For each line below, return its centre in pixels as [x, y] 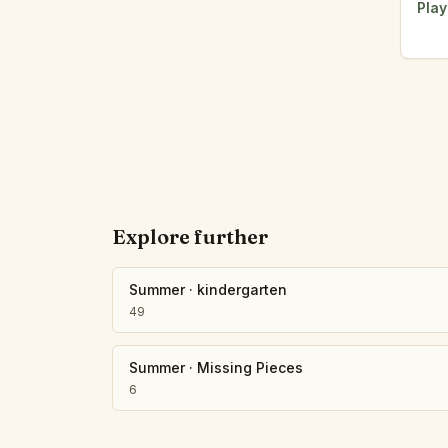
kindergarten [242, 289]
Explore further [190, 236]
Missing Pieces [250, 367]
